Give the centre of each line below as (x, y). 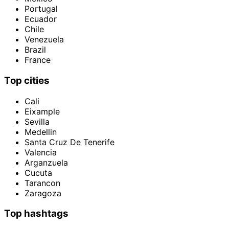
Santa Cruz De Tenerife (70, 142)
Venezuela (44, 40)
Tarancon (42, 183)
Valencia (41, 152)
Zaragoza (43, 193)
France (38, 60)
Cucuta (38, 173)
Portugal (41, 9)
